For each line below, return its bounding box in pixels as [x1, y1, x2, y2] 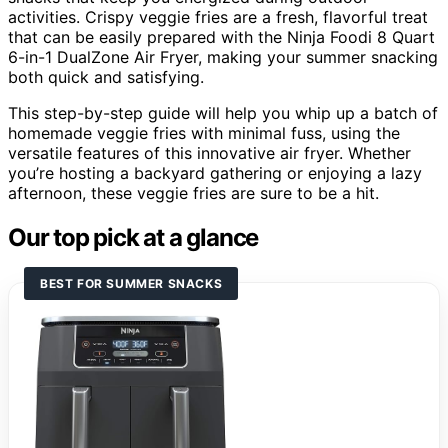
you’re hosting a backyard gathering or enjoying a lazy [8, 162, 422, 183]
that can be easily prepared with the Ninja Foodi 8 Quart [8, 26, 435, 47]
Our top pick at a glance [8, 222, 259, 252]
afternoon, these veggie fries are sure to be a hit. [8, 182, 379, 203]
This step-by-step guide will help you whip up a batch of [8, 102, 438, 123]
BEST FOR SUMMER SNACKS [40, 275, 223, 291]
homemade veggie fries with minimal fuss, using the [8, 122, 400, 143]
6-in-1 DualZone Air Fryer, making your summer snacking [8, 46, 438, 67]
